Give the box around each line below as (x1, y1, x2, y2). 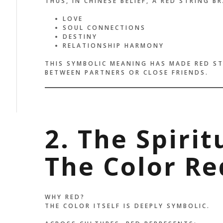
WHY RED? (44, 193, 85, 202)
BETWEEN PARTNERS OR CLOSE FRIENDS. (44, 68, 209, 77)
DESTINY (62, 32, 98, 41)
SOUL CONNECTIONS (62, 23, 146, 32)
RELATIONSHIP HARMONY (62, 41, 164, 50)
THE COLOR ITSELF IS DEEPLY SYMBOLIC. (44, 202, 210, 211)
